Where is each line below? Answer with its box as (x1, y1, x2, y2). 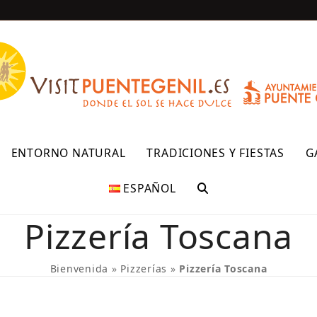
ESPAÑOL (123, 180, 176, 196)
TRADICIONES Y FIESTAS (146, 145, 284, 161)
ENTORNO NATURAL (11, 145, 126, 161)
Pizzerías (120, 262, 168, 275)
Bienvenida (50, 262, 109, 275)
